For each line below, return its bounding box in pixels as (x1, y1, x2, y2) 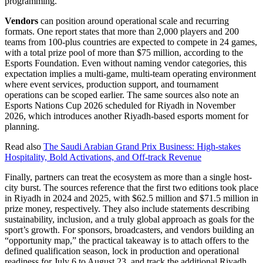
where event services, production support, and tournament (5, 79, 218, 89)
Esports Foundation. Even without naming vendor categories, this (5, 58, 247, 68)
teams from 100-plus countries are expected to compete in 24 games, (5, 36, 257, 47)
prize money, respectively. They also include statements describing (5, 203, 249, 214)
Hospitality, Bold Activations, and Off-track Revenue (5, 151, 201, 162)
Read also (5, 141, 41, 151)
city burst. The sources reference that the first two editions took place (5, 182, 258, 193)
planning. (5, 121, 39, 131)
